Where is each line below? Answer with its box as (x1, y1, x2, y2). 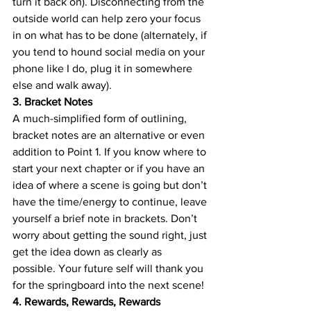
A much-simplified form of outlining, (12, 112, 190, 124)
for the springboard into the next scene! (12, 278, 204, 291)
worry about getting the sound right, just (12, 228, 210, 241)
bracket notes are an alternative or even (12, 128, 208, 141)
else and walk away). (12, 78, 112, 91)
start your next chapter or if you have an (12, 162, 208, 174)
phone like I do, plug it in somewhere (12, 62, 195, 74)
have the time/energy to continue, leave (12, 195, 210, 208)
